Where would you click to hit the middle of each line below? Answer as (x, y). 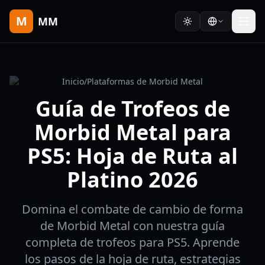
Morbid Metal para (132, 132)
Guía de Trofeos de (132, 109)
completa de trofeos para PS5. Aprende (132, 242)
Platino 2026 (132, 180)
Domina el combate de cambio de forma (132, 209)
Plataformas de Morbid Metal (145, 81)
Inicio (73, 81)
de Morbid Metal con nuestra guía (132, 226)
